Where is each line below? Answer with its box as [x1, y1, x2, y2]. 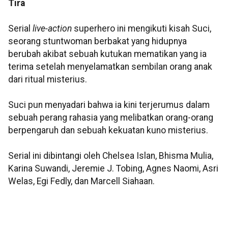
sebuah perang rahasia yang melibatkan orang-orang [8, 112, 213, 123]
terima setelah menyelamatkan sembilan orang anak [8, 62, 212, 72]
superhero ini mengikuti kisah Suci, [72, 23, 211, 34]
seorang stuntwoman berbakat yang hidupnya [8, 36, 187, 47]
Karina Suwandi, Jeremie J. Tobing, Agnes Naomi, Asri [8, 163, 218, 174]
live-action [33, 23, 72, 34]
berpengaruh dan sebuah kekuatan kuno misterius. [8, 125, 208, 136]
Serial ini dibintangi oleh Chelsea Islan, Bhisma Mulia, [8, 151, 213, 161]
